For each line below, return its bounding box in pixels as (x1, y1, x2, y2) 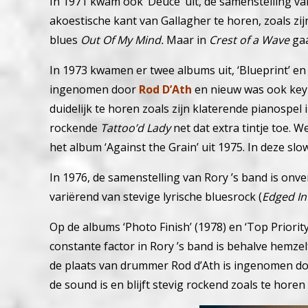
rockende (49, 120, 100, 136)
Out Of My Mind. (80, 32, 164, 48)
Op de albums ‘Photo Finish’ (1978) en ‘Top (49, 219, 271, 235)
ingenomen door (49, 82, 139, 98)
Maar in (164, 32, 209, 48)
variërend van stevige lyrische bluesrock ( (49, 189, 262, 205)
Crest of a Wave (209, 32, 289, 48)
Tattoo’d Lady (100, 120, 170, 136)
